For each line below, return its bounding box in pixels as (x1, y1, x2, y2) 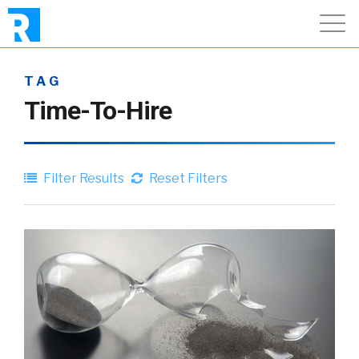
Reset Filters (147, 171, 228, 186)
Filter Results (41, 171, 124, 186)
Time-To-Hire (24, 95, 171, 126)
